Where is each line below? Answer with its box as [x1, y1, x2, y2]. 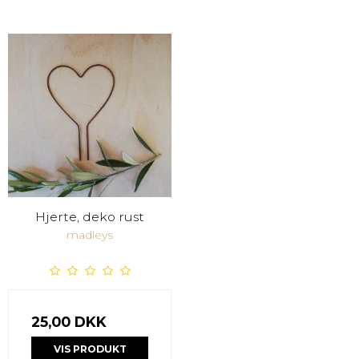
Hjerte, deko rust [35, 209, 144, 225]
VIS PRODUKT [53, 343, 127, 356]
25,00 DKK [31, 313, 107, 331]
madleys [67, 228, 113, 243]
